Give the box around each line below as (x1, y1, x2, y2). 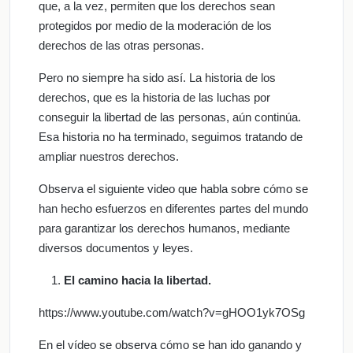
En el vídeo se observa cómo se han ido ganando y (39, 337, 302, 351)
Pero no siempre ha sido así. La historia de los (39, 70, 276, 84)
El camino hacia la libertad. (64, 273, 211, 287)
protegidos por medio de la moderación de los (39, 18, 272, 32)
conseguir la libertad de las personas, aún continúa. (39, 110, 301, 124)
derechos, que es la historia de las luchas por (39, 90, 270, 104)
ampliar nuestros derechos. (39, 149, 179, 163)
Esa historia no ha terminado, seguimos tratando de (39, 129, 303, 143)
